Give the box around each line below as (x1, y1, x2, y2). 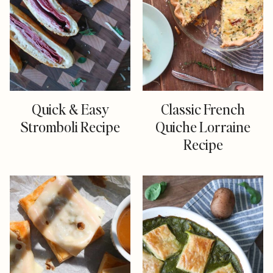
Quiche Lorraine (155, 117, 250, 136)
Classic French (161, 99, 245, 118)
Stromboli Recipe (20, 117, 120, 136)
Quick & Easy (31, 99, 109, 118)
